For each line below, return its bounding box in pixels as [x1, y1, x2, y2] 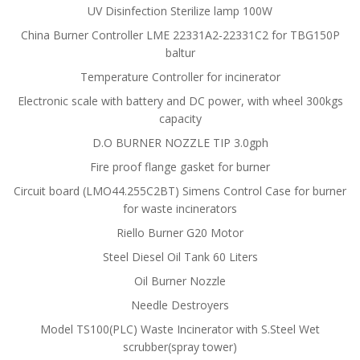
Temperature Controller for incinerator [80, 69, 280, 84]
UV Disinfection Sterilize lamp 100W [88, 3, 272, 18]
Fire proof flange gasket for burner [90, 159, 270, 174]
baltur [165, 45, 195, 60]
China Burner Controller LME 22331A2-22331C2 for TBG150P [20, 27, 340, 43]
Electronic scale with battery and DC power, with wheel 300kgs [17, 93, 343, 108]
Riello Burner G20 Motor [117, 225, 243, 240]
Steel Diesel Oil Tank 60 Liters [102, 249, 258, 264]
